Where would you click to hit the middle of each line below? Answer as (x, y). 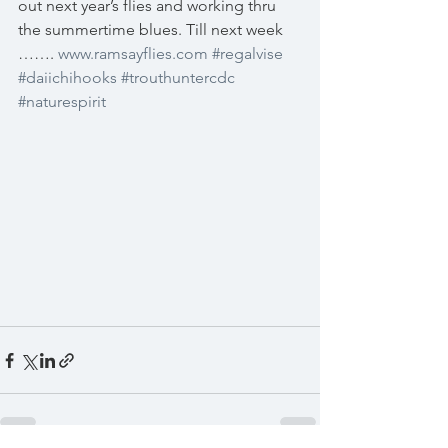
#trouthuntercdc (178, 77)
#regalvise (247, 53)
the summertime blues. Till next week (152, 29)
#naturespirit (62, 101)
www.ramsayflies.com (133, 53)
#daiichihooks (67, 77)
